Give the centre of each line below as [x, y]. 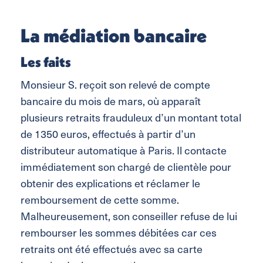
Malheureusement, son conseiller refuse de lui [129, 215]
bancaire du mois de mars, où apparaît [111, 100]
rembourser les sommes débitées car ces [119, 232]
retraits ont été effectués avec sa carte [112, 248]
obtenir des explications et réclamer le [110, 183]
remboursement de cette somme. [100, 199]
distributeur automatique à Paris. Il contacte [124, 150]
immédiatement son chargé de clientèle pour [126, 166]
